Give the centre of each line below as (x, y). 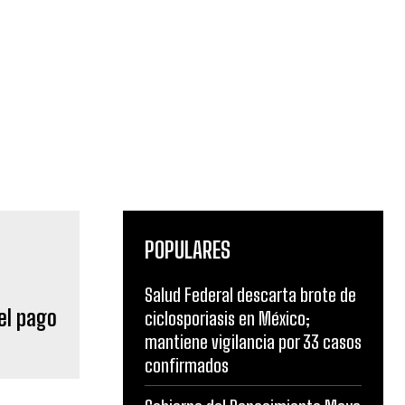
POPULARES (188, 250)
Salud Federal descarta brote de (250, 295)
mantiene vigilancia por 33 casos (253, 342)
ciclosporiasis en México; (227, 318)
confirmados (187, 365)
